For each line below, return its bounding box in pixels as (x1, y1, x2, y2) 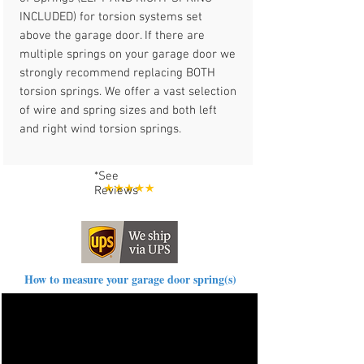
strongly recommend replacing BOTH (19, 66, 215, 80)
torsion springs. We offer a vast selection (19, 84, 236, 99)
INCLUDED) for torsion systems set (19, 10, 202, 24)
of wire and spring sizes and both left (19, 103, 217, 118)
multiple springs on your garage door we (19, 47, 236, 62)
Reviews (94, 184, 138, 198)
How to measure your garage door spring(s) (24, 271, 236, 288)
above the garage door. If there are (19, 28, 205, 43)
